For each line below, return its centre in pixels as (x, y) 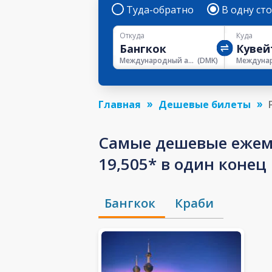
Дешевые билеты (205, 104)
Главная (120, 104)
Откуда (132, 36)
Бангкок (130, 203)
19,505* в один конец (182, 164)
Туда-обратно (160, 10)
